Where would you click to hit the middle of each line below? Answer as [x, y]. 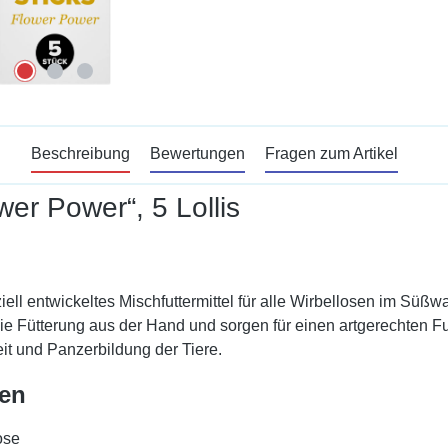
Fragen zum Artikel [331, 153]
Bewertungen [197, 153]
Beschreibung [80, 153]
